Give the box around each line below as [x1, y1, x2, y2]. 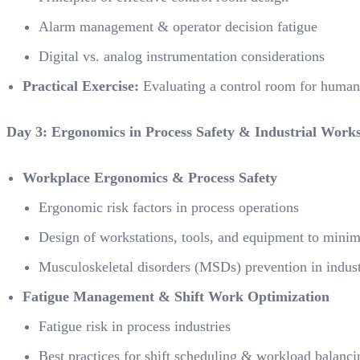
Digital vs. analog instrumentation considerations [39, 48, 325, 64]
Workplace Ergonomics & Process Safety [22, 170, 277, 186]
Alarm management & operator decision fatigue [39, 18, 317, 35]
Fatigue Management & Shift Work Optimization [22, 288, 329, 305]
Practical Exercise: [22, 78, 139, 94]
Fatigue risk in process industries [39, 318, 231, 334]
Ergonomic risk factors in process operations [39, 199, 299, 215]
